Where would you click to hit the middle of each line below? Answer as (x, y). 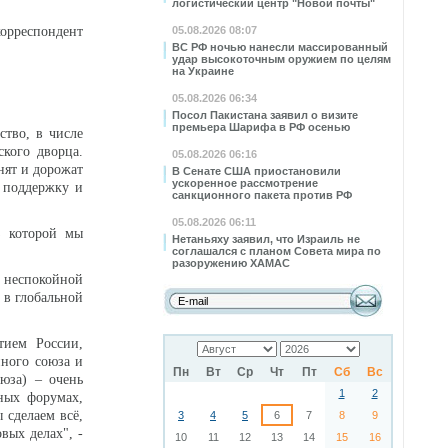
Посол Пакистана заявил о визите (265, 115)
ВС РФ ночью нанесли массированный (280, 47)
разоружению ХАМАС (231, 263)
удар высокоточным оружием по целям (281, 59)
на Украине (203, 71)
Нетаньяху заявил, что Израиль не (266, 239)
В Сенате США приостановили (256, 171)
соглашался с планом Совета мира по (276, 251)
